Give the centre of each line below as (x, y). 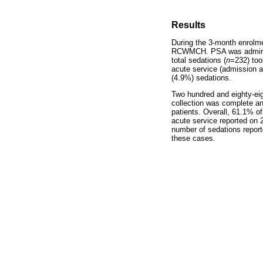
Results (188, 25)
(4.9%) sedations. (201, 78)
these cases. (193, 139)
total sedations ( (199, 60)
